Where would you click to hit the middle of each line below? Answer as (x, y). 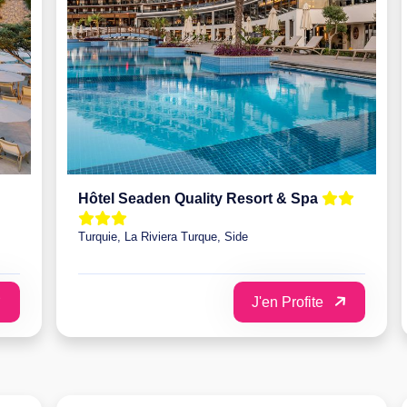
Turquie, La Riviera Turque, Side (163, 236)
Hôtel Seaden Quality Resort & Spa (200, 198)
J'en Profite (289, 302)
